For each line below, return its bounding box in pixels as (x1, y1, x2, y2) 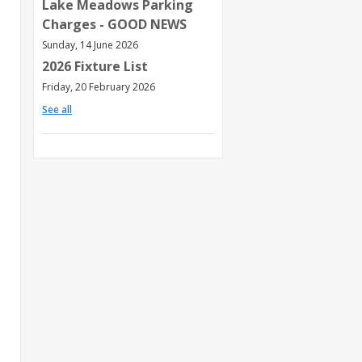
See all (42, 103, 72, 117)
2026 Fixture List (42, 57, 148, 76)
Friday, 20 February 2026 (42, 80, 155, 95)
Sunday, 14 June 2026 (42, 38, 138, 53)
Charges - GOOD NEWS (42, 15, 187, 34)
